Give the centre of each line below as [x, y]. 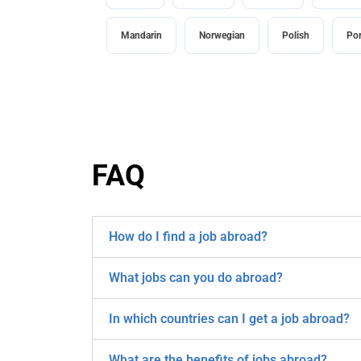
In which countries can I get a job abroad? [229, 319]
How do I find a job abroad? [188, 237]
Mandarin [141, 36]
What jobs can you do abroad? [196, 278]
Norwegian [222, 36]
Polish [295, 36]
